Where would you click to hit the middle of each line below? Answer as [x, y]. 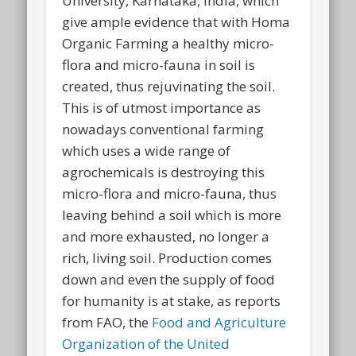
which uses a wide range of [147, 151]
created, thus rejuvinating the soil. [169, 87]
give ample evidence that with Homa [176, 22]
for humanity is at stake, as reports [172, 301]
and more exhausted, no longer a [166, 237]
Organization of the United [146, 344]
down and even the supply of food [169, 280]
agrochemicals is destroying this [164, 172]
